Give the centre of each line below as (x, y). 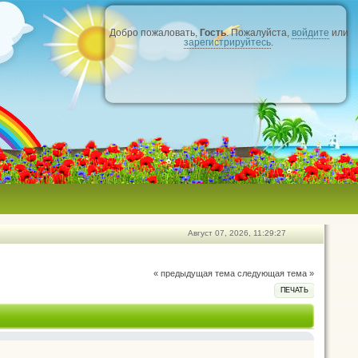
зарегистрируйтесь (227, 42)
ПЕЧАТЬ (294, 290)
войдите (310, 33)
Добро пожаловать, (154, 33)
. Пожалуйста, (259, 33)
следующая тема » (276, 273)
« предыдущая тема (194, 273)
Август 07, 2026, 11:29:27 (237, 233)
